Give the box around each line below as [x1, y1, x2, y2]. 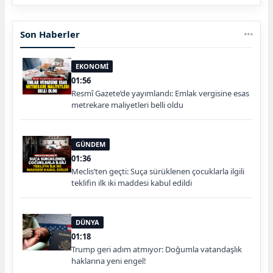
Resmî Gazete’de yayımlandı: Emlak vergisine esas [71, 88, 249, 99]
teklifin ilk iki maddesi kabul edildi [71, 177, 192, 189]
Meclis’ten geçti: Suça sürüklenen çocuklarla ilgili [71, 166, 244, 177]
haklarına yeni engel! [71, 255, 146, 267]
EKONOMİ [76, 62, 108, 71]
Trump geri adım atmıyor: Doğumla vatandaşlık [71, 244, 242, 255]
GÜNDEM [76, 140, 105, 149]
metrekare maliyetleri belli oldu [71, 99, 183, 111]
